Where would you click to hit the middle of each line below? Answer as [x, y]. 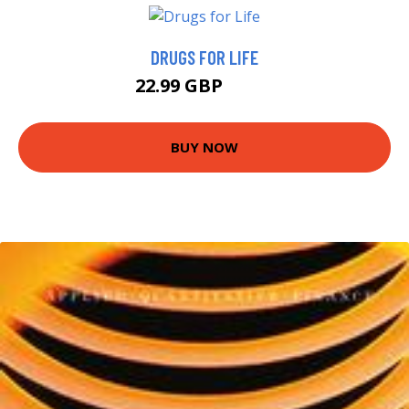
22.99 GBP [181, 85]
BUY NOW [204, 147]
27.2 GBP [251, 88]
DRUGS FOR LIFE [204, 57]
